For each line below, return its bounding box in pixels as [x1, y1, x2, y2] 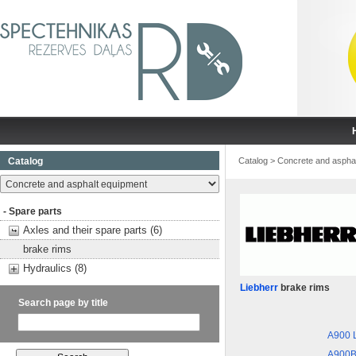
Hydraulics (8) [23, 262, 87, 274]
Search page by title [18, 297, 108, 308]
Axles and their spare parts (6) [23, 224, 162, 236]
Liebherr [240, 282, 278, 293]
